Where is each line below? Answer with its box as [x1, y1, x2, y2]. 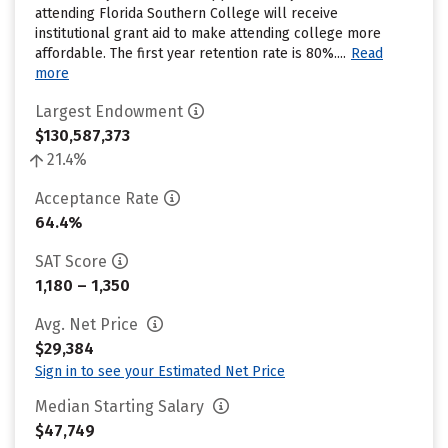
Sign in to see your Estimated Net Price [35, 363, 285, 380]
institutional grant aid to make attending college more [35, 25, 381, 42]
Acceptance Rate [35, 189, 159, 208]
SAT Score [35, 252, 107, 271]
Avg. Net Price [35, 315, 142, 334]
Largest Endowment [35, 102, 183, 121]
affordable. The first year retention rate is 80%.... [35, 45, 346, 62]
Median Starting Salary [35, 397, 208, 416]
